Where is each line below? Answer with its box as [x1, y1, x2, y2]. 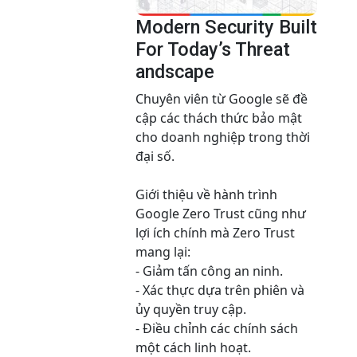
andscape [135, 61, 214, 84]
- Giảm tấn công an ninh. [135, 262, 283, 280]
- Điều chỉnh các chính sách [135, 320, 298, 338]
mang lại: [135, 243, 190, 261]
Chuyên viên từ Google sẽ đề [135, 90, 308, 108]
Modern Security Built [135, 16, 317, 39]
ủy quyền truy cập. [135, 300, 246, 319]
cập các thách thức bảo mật [135, 109, 302, 127]
